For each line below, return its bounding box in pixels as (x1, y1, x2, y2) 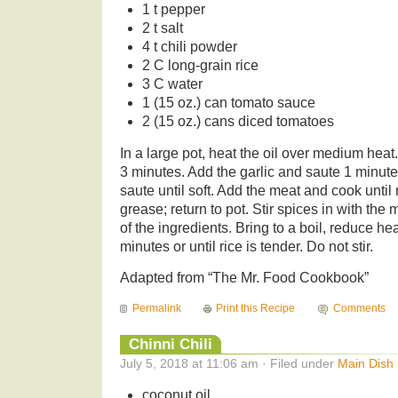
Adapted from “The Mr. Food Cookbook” (120, 270, 369, 286)
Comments (332, 302, 386, 315)
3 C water (141, 76, 203, 92)
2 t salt (141, 20, 183, 36)
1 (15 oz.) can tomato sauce (141, 94, 315, 110)
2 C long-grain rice (141, 57, 259, 73)
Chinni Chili (129, 335, 212, 354)
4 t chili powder (141, 38, 237, 54)
